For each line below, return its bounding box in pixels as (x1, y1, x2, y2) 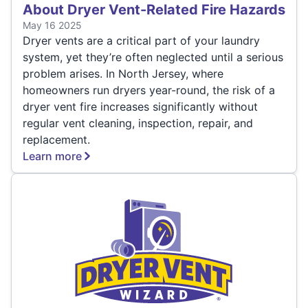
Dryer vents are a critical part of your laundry (23, 34, 260, 48)
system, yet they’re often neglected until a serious (23, 50, 283, 65)
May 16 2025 (23, 19, 82, 32)
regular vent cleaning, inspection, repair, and (23, 116, 253, 131)
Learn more (23, 149, 82, 164)
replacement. (23, 133, 90, 147)
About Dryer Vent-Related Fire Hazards (23, 1, 285, 19)
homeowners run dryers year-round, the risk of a (23, 83, 275, 98)
